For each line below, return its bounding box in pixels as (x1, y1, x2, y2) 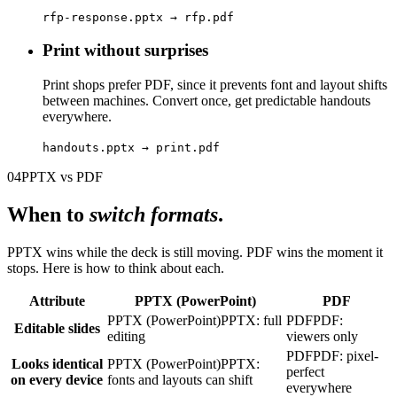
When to (7, 202, 90, 226)
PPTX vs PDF (21, 168, 103, 184)
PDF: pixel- (313, 347, 378, 363)
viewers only (286, 328, 358, 344)
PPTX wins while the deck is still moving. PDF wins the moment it (7, 244, 383, 260)
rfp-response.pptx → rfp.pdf (43, 10, 234, 24)
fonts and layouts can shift (107, 371, 253, 387)
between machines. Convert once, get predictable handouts (43, 92, 370, 108)
